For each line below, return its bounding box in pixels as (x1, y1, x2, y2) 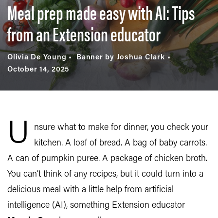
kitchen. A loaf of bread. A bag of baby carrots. (34, 139, 207, 148)
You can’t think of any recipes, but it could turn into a (7, 170, 203, 179)
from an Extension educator (7, 19, 161, 47)
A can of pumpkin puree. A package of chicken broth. (7, 154, 207, 163)
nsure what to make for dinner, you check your (34, 123, 208, 132)
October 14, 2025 (7, 66, 69, 73)
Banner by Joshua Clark (76, 54, 165, 61)
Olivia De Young (7, 54, 67, 61)
